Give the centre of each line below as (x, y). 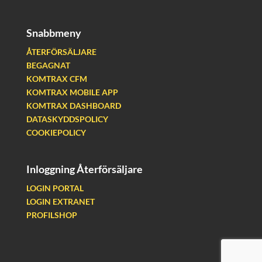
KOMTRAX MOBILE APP (72, 92)
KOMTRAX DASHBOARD (73, 105)
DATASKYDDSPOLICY (67, 119)
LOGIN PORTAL (55, 188)
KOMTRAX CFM (56, 78)
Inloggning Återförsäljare (84, 169)
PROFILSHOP (51, 215)
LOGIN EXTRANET (60, 201)
